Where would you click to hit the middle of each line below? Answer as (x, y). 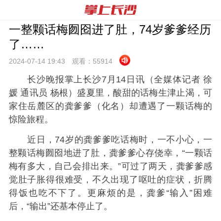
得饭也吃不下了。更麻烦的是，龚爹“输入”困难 (110, 193)
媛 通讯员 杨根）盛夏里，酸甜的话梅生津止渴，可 (110, 93)
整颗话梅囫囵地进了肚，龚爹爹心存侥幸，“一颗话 (110, 153)
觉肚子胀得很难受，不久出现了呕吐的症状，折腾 (110, 180)
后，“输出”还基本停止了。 (60, 206)
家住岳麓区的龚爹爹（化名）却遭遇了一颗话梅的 (110, 106)
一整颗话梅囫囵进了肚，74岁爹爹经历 (110, 29)
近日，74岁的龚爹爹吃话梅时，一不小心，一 (110, 140)
